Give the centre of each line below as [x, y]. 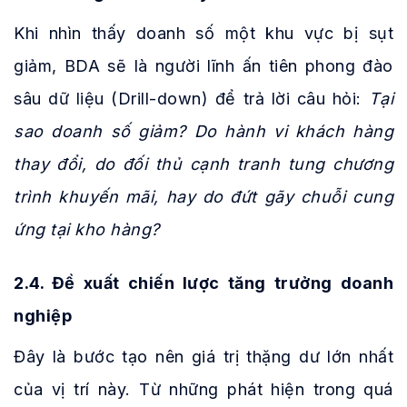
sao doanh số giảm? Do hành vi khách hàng [203, 131]
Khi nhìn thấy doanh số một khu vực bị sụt [203, 33]
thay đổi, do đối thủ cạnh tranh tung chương [203, 164]
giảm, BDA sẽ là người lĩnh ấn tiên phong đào [203, 65]
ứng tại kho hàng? [87, 229]
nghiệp [43, 316]
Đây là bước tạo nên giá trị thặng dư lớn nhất [203, 357]
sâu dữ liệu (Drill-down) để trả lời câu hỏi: [191, 98]
